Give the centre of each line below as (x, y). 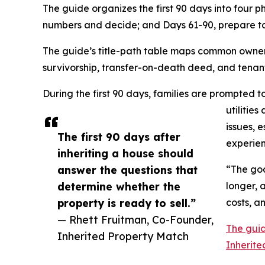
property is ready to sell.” (127, 203)
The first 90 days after (119, 137)
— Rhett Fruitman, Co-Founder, (135, 220)
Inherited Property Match (123, 236)
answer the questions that (127, 170)
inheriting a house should (125, 153)
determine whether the (119, 187)
